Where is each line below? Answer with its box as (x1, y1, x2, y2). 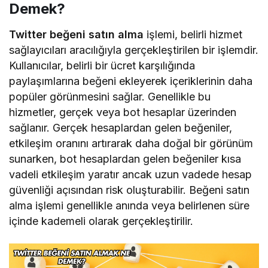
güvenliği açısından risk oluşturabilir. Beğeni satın (9, 183, 250, 196)
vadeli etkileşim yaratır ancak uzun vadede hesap (9, 167, 252, 181)
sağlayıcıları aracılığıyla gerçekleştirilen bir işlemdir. (9, 43, 259, 56)
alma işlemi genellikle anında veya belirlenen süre (9, 199, 250, 212)
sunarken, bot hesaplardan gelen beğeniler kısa (9, 152, 242, 165)
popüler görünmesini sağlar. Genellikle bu (9, 90, 211, 103)
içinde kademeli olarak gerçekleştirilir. (9, 214, 194, 227)
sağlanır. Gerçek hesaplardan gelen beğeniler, (9, 121, 233, 134)
